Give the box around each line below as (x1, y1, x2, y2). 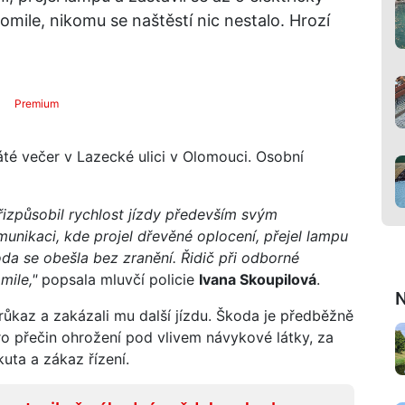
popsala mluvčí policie (37, 269, 199, 288)
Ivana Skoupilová (199, 269, 316, 288)
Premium (14, 96, 60, 110)
